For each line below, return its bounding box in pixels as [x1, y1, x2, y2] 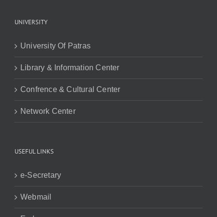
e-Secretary [20, 171, 62, 179]
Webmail [20, 193, 52, 201]
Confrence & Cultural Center [20, 85, 121, 93]
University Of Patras [20, 42, 91, 50]
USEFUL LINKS [15, 147, 54, 155]
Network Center [20, 107, 76, 115]
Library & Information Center [20, 63, 120, 72]
